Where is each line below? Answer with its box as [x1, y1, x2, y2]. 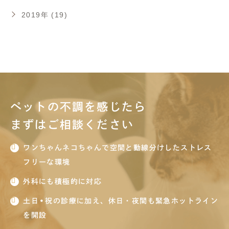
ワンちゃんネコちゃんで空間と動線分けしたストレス [23, 144, 212, 152]
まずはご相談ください [10, 119, 134, 131]
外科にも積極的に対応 [23, 178, 102, 186]
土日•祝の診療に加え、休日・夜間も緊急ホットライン [23, 197, 219, 205]
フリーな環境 [23, 158, 71, 166]
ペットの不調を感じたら [10, 101, 147, 113]
